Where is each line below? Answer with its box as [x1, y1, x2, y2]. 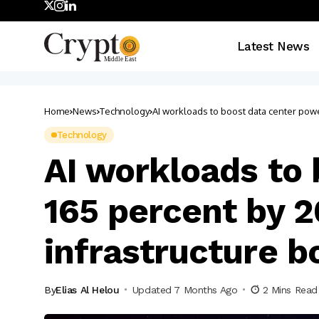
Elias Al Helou [56, 283, 120, 296]
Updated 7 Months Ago [132, 283, 238, 296]
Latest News [236, 38, 310, 53]
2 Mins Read [262, 283, 318, 296]
